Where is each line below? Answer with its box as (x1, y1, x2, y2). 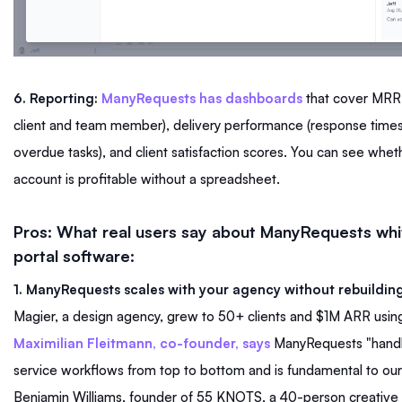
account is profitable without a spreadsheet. (13, 170, 284, 188)
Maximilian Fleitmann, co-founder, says (13, 335, 270, 353)
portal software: (13, 246, 139, 267)
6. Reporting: (13, 90, 98, 108)
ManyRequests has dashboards (101, 90, 302, 108)
